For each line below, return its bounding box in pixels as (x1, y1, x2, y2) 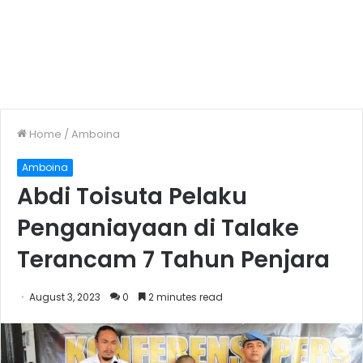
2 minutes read (146, 289, 223, 304)
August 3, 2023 (29, 289, 100, 304)
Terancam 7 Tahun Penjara (17, 243, 330, 275)
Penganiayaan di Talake (17, 211, 299, 244)
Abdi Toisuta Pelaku (17, 180, 247, 212)
